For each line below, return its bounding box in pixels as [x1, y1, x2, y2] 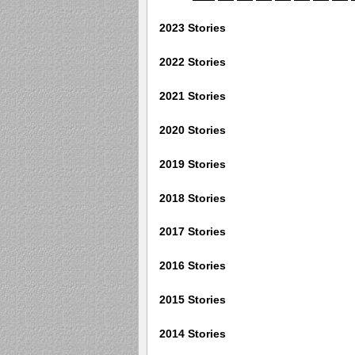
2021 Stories [158, 89, 226, 102]
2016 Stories [158, 259, 226, 273]
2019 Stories [158, 157, 226, 170]
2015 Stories [158, 293, 226, 307]
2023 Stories [158, 21, 226, 35]
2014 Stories [158, 327, 226, 340]
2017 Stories [158, 225, 226, 239]
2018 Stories [158, 191, 226, 204]
